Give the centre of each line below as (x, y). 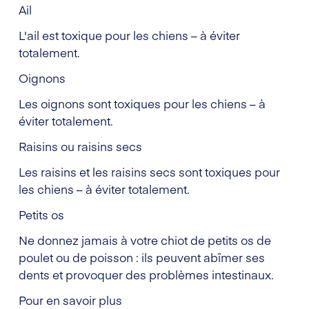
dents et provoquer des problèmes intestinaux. (146, 274)
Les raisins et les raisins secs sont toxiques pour (149, 171)
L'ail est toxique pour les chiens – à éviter (129, 35)
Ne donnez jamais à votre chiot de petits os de (145, 240)
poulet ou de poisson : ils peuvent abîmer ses (142, 257)
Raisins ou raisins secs (80, 146)
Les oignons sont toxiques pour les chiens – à (142, 103)
